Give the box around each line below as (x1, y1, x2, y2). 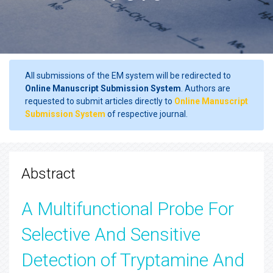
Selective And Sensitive (21, 224, 200, 245)
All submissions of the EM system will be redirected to (25, 71, 231, 80)
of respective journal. (105, 109, 188, 119)
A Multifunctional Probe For (21, 198, 234, 219)
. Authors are (181, 83, 230, 93)
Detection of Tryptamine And (21, 249, 244, 271)
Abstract (21, 165, 76, 182)
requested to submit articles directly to (25, 96, 174, 106)
